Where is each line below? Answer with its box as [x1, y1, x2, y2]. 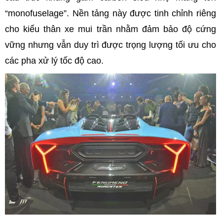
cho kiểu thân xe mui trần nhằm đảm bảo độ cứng [5, 24, 216, 34]
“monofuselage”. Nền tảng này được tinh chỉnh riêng [5, 8, 216, 18]
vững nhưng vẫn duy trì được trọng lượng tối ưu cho [5, 39, 216, 50]
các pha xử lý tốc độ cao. [5, 55, 104, 66]
